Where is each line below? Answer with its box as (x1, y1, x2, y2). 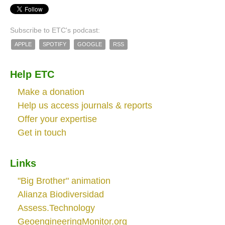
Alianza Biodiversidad (18, 189, 104, 199)
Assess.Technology (18, 202, 95, 213)
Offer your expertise (18, 114, 97, 124)
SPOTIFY (43, 41, 66, 47)
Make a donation (18, 86, 84, 97)
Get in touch (18, 127, 66, 138)
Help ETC (10, 69, 54, 80)
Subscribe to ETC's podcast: (10, 26, 100, 34)
